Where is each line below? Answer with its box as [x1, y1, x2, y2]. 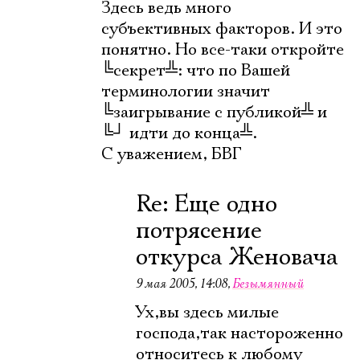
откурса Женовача [136, 243, 338, 272]
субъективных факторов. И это [101, 18, 342, 39]
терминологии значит [101, 81, 270, 102]
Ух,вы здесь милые [136, 302, 279, 323]
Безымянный [232, 276, 304, 292]
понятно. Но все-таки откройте [101, 39, 344, 60]
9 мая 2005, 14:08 [136, 276, 227, 292]
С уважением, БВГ [101, 144, 242, 165]
